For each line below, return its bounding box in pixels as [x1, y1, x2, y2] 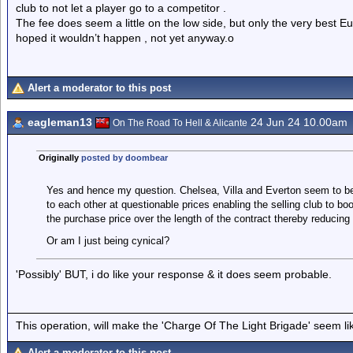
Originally [38, 153, 81, 162]
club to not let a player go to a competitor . [16, 2, 226, 14]
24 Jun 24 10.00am [247, 116, 347, 128]
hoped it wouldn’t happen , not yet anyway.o [16, 32, 234, 44]
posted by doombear [80, 153, 168, 162]
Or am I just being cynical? [46, 235, 169, 247]
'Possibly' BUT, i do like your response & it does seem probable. [16, 268, 332, 281]
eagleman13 [28, 116, 92, 128]
